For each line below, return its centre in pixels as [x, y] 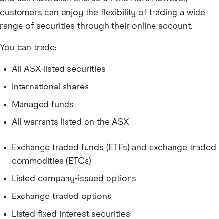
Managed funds [43, 104]
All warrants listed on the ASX [70, 122]
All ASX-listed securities [59, 69]
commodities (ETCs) [52, 161]
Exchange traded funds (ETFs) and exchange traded [114, 147]
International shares [50, 87]
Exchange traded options [62, 196]
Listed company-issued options [74, 179]
